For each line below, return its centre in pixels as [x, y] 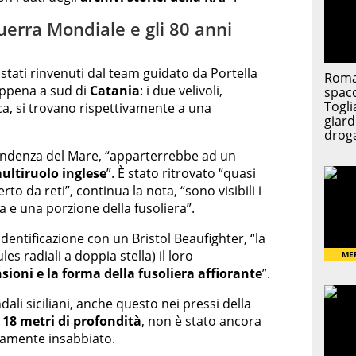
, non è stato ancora [201, 321]
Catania [115, 90]
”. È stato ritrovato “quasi [181, 173]
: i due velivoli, [181, 90]
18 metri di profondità [72, 321]
